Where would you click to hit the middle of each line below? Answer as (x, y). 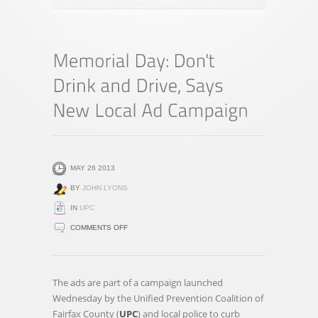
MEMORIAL (146, 242)
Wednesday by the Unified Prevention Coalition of (158, 298)
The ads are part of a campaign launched (138, 283)
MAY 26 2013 (93, 168)
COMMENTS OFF (99, 227)
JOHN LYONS (105, 188)
